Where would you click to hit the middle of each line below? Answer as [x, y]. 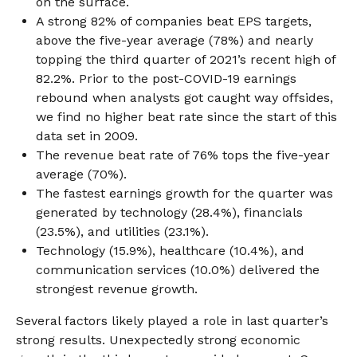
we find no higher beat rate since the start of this [186, 117]
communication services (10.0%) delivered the [178, 270]
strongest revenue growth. [117, 289]
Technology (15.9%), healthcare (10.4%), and [170, 251]
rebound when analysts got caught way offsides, [184, 98]
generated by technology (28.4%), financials [169, 212]
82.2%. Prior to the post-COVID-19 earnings [166, 78]
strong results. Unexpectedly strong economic [158, 340]
